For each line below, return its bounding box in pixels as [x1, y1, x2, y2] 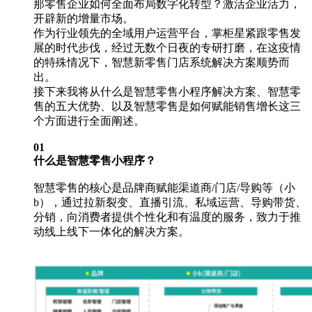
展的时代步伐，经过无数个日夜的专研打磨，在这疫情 [33, 41, 301, 54]
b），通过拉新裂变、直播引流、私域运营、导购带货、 [33, 196, 306, 208]
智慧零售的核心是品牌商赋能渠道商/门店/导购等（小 [33, 181, 295, 194]
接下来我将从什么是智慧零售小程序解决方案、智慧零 [33, 85, 301, 97]
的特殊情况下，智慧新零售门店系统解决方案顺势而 [33, 56, 290, 68]
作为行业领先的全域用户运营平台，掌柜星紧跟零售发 [33, 26, 301, 39]
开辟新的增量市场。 [33, 12, 134, 24]
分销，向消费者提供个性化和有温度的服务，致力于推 [33, 210, 301, 223]
